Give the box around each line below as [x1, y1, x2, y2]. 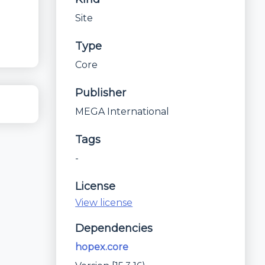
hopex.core [75, 241, 129, 253]
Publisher [75, 86, 127, 99]
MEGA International [75, 106, 170, 117]
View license [75, 197, 133, 208]
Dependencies [75, 222, 153, 235]
